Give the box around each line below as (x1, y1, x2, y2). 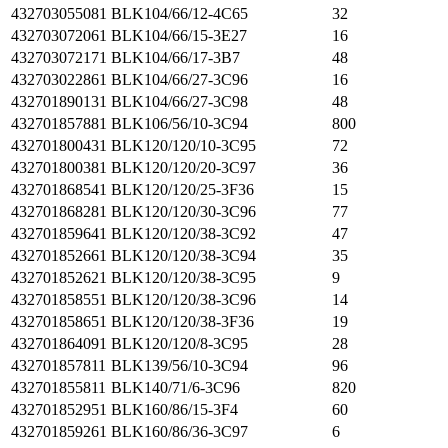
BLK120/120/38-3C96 (111, 291, 256, 308)
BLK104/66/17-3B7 (111, 49, 240, 66)
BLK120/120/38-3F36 (111, 313, 254, 330)
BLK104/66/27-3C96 (111, 71, 248, 88)
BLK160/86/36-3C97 (111, 423, 248, 440)
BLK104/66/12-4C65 (111, 5, 248, 22)
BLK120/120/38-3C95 (111, 269, 256, 286)
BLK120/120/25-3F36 (111, 181, 254, 198)
